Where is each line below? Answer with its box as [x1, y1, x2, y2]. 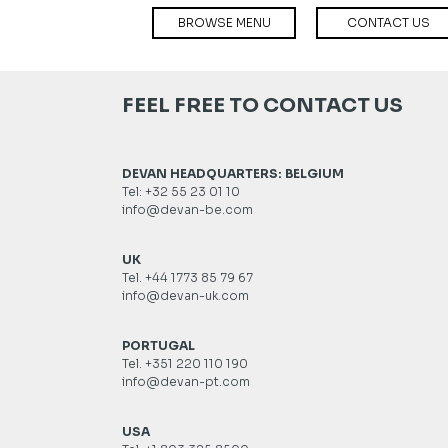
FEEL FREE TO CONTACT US [122, 93, 403, 118]
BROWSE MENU [177, 15, 271, 30]
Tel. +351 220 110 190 [122, 356, 248, 371]
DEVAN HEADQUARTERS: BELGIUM [122, 166, 344, 181]
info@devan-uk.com [122, 288, 249, 303]
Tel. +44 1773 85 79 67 [122, 270, 253, 285]
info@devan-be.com [122, 202, 253, 217]
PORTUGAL [122, 338, 195, 353]
